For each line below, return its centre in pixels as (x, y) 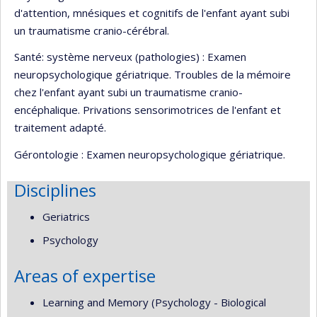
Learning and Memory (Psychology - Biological (154, 302)
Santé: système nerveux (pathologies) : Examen (130, 57)
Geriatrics (66, 217)
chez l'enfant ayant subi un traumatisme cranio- (128, 92)
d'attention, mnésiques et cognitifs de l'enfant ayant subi (152, 12)
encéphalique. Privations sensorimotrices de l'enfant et (148, 110)
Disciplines (55, 190)
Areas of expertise (85, 275)
